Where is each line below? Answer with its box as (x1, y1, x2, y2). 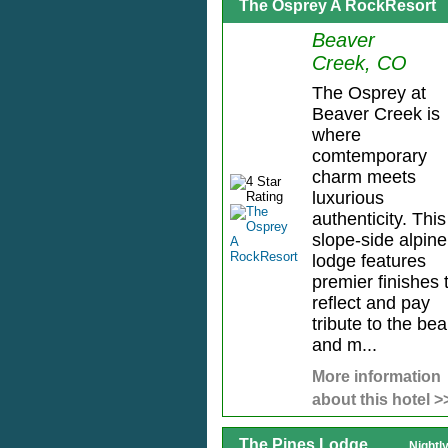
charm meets (311, 167, 416, 188)
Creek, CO (311, 52, 407, 75)
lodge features (311, 251, 426, 272)
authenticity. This (311, 209, 446, 230)
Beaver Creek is (311, 104, 440, 125)
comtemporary (311, 146, 427, 167)
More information (311, 368, 441, 386)
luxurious (311, 188, 384, 209)
